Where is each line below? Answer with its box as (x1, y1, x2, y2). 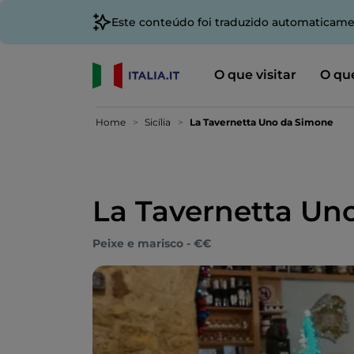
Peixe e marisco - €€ (92, 236, 211, 250)
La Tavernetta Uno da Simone (190, 116, 333, 128)
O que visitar (213, 66, 296, 82)
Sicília (145, 116, 171, 128)
